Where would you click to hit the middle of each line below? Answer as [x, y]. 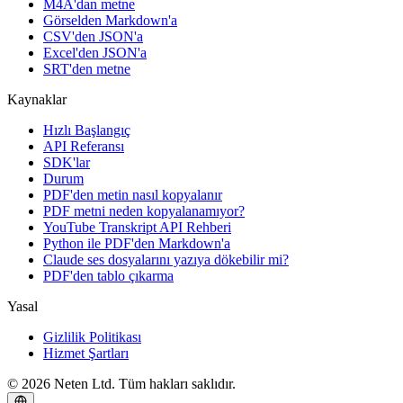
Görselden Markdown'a [110, 20]
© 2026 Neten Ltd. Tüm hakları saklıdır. [121, 383]
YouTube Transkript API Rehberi [137, 227]
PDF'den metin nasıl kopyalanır [133, 194]
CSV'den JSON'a [93, 36]
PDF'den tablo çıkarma [108, 275]
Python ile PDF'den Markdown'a [137, 243]
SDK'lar [67, 162]
